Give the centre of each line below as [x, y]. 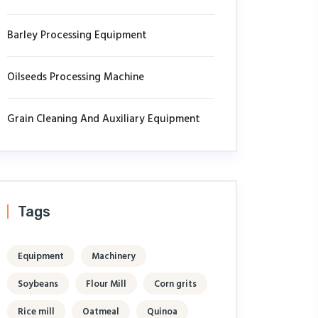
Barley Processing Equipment [77, 35]
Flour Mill [106, 284]
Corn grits [175, 284]
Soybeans [38, 284]
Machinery [114, 257]
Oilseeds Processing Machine [76, 77]
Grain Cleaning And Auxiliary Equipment [104, 119]
